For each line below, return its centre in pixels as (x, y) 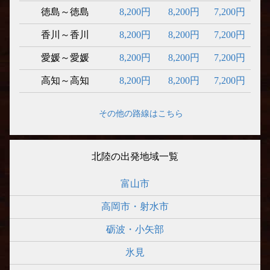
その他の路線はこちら (141, 114)
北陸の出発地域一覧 (135, 156)
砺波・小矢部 (135, 229)
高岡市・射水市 (135, 206)
